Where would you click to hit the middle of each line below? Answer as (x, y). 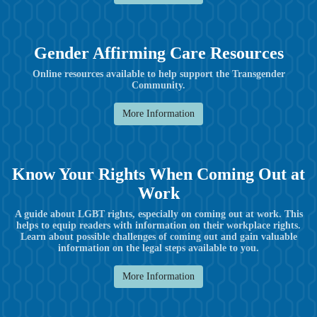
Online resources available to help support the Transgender (158, 74)
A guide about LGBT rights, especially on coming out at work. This (158, 214)
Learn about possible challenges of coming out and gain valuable (158, 236)
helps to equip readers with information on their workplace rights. (158, 225)
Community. (158, 85)
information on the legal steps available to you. (158, 248)
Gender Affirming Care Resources (158, 53)
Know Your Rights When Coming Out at (158, 174)
